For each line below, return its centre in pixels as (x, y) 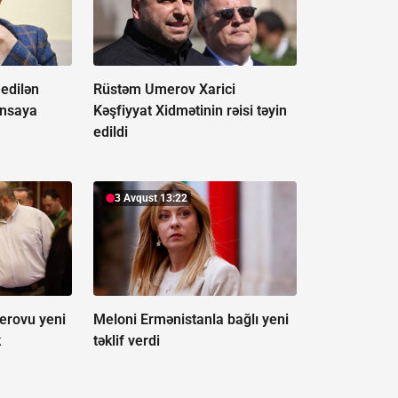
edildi (110, 132)
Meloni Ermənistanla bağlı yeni (191, 320)
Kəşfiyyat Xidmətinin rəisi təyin (190, 111)
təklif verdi (126, 341)
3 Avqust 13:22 (151, 199)
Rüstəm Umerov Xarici (164, 90)
